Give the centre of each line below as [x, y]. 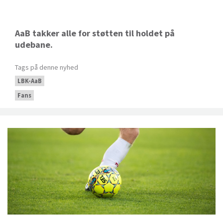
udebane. [35, 45]
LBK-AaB [30, 81]
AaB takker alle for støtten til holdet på [95, 33]
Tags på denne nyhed [47, 67]
